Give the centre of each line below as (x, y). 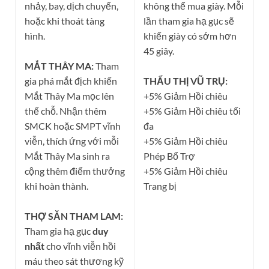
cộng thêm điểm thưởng (75, 171)
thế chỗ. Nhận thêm (65, 111)
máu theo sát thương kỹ (74, 261)
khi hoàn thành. (56, 186)
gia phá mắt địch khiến (71, 81)
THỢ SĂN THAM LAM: (74, 216)
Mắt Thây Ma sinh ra (67, 156)
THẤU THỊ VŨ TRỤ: (186, 81)
